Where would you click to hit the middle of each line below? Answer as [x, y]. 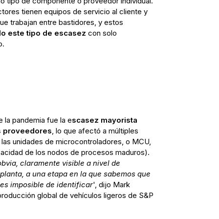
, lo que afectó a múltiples [95, 131]
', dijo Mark [111, 185]
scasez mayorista [104, 120]
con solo [101, 33]
